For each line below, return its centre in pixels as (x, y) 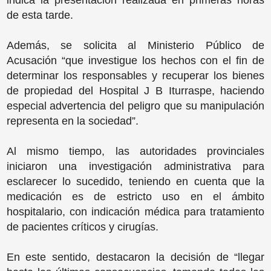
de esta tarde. (41, 15)
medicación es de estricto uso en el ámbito (135, 196)
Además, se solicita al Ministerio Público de (135, 45)
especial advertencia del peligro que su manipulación (135, 106)
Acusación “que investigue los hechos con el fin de (135, 60)
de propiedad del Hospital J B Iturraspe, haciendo (135, 90)
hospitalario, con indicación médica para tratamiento (135, 211)
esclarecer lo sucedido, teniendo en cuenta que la (135, 181)
